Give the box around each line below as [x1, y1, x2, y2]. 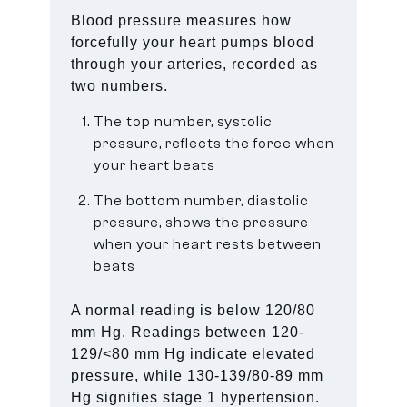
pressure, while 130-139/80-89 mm [71, 367, 324, 383]
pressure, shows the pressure [94, 213, 310, 231]
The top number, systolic [94, 113, 273, 130]
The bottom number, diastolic [94, 192, 310, 209]
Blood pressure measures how [71, 12, 293, 28]
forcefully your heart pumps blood [71, 34, 315, 50]
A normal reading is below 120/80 [71, 302, 316, 318]
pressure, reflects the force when [94, 134, 335, 152]
